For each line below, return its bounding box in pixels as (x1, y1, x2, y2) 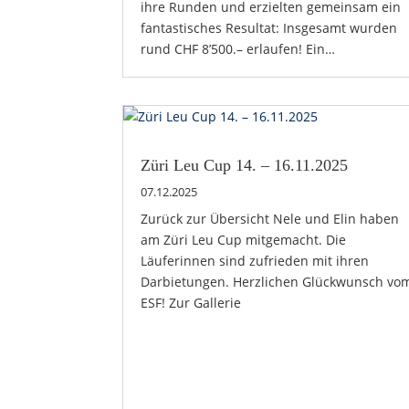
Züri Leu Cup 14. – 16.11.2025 (141, 155, 349, 174)
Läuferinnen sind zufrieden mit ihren (141, 251, 370, 269)
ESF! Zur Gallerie (141, 293, 242, 311)
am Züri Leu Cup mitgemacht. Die (141, 230, 347, 248)
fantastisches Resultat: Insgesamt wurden (141, 18, 398, 37)
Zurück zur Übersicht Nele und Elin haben (141, 209, 400, 227)
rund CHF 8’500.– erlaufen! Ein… (141, 39, 336, 58)
